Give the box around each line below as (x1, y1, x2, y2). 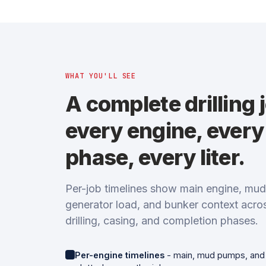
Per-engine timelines (75, 250, 164, 260)
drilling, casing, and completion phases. (65, 214, 258, 227)
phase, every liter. (65, 144, 245, 170)
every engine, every (65, 118, 264, 144)
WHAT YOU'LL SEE (65, 71, 137, 81)
